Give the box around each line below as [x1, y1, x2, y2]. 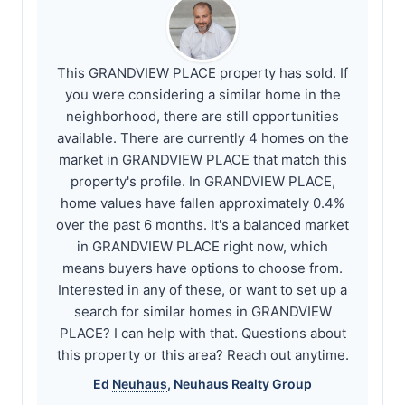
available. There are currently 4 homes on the [56, 129, 349, 146]
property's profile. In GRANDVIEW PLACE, [70, 173, 335, 190]
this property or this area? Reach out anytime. [56, 346, 349, 363]
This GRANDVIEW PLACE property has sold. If [57, 64, 348, 81]
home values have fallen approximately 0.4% [61, 194, 344, 212]
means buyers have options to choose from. [62, 259, 343, 277]
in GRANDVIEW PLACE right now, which [77, 238, 328, 255]
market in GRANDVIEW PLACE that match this [58, 151, 347, 168]
